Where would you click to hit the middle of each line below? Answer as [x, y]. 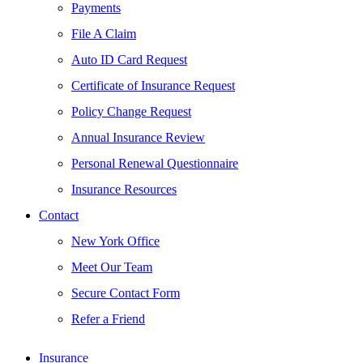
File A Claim [104, 34]
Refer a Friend [108, 319]
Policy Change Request [131, 111]
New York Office [115, 241]
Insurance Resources [124, 189]
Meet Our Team [112, 267]
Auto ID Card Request [129, 60]
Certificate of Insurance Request [153, 85]
